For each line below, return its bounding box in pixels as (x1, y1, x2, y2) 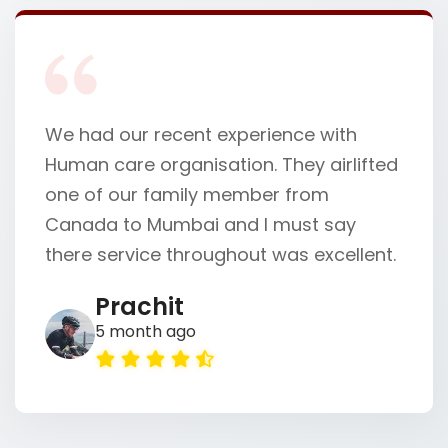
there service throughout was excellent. (45, 241, 396, 267)
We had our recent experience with (45, 121, 357, 147)
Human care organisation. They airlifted (45, 151, 398, 177)
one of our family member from (45, 181, 329, 207)
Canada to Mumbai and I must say (45, 211, 356, 237)
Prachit (95, 289, 184, 323)
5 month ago (95, 319, 196, 343)
